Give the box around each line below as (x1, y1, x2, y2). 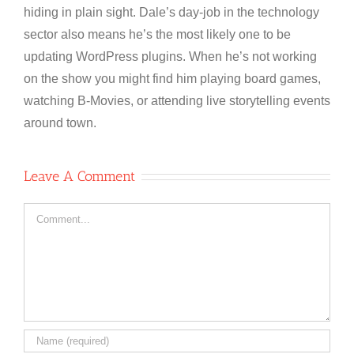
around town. (24, 115, 96, 130)
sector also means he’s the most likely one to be (24, 27, 291, 41)
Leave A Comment (24, 167, 135, 185)
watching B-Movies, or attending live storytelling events (24, 93, 330, 107)
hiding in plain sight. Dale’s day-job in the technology (24, 5, 319, 19)
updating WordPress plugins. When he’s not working (24, 49, 317, 63)
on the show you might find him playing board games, (24, 71, 321, 85)
